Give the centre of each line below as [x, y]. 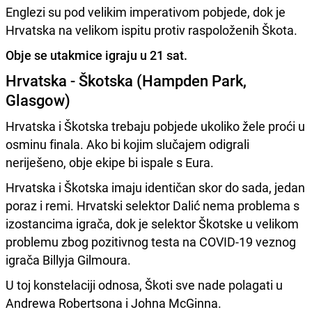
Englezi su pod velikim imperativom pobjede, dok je [146, 11]
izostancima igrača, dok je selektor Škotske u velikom [152, 223]
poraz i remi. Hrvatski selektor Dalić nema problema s [153, 205]
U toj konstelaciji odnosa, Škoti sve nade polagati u [144, 284]
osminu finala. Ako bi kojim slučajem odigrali [127, 144]
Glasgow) [38, 100]
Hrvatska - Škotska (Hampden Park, [126, 80]
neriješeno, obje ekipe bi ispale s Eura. [110, 162]
